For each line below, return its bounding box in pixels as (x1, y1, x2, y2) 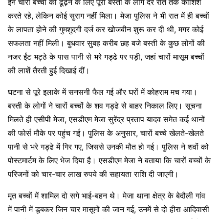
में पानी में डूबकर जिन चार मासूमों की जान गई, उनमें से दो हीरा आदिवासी (8, 204, 209, 214)
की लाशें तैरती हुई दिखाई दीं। (8, 65, 90, 75)
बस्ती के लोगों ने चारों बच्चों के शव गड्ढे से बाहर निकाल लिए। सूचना (8, 100, 202, 110)
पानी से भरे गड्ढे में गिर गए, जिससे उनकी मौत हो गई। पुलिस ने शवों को (8, 141, 209, 152)
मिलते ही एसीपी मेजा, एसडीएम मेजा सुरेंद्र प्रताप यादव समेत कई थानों (8, 114, 205, 124)
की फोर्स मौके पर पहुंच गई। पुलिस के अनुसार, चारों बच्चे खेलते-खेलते (8, 128, 204, 138)
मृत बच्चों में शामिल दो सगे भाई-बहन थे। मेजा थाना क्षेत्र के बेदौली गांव (8, 190, 205, 200)
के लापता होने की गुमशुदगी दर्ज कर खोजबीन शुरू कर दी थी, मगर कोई (8, 24, 203, 34)
